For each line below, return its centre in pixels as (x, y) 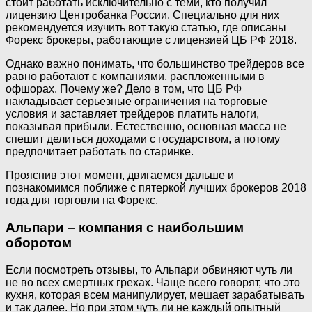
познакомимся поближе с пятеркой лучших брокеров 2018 (156, 188)
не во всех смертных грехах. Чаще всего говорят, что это (153, 282)
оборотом (39, 243)
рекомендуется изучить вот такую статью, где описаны (146, 28)
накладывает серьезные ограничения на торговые (136, 102)
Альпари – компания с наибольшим (125, 228)
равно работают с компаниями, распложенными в (135, 77)
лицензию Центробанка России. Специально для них (142, 15)
